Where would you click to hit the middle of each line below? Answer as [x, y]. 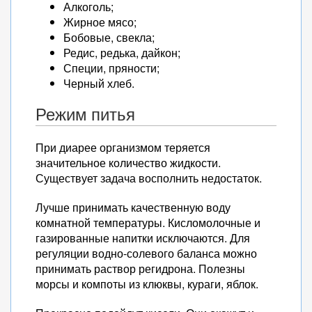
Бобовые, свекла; [109, 37]
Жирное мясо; [100, 22]
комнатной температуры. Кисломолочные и [148, 223]
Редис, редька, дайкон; [122, 53]
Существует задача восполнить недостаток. [149, 178]
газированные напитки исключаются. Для [143, 238]
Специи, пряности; [111, 68]
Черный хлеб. [99, 83]
